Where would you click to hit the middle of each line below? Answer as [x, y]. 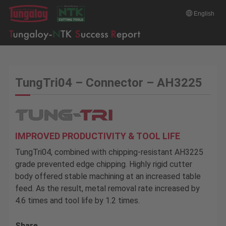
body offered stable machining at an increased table [108, 177]
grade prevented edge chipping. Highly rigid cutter [103, 164]
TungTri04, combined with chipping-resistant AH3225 [109, 152]
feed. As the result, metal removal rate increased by [107, 189]
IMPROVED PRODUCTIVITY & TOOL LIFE [97, 136]
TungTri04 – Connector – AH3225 [108, 83]
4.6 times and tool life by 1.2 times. [77, 201]
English [204, 14]
